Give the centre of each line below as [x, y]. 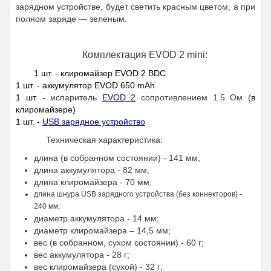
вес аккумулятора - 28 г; [82, 255]
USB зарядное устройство [94, 122]
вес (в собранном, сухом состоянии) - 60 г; [119, 243]
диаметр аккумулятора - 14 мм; [96, 219]
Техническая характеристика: [104, 140]
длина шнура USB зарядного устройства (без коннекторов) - [138, 194]
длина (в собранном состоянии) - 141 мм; [117, 158]
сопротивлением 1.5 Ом [189, 98]
